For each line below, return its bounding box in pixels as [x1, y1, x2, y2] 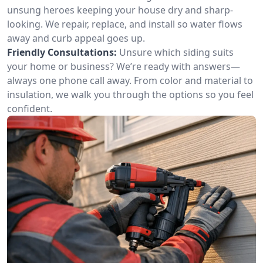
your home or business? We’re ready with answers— [7, 60, 240, 73]
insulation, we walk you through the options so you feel [7, 88, 254, 101]
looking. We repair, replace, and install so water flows [7, 18, 242, 31]
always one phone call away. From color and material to [7, 74, 253, 87]
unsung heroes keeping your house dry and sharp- [7, 4, 233, 16]
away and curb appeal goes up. [7, 32, 145, 45]
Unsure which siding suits [119, 46, 234, 59]
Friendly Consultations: [7, 46, 117, 59]
